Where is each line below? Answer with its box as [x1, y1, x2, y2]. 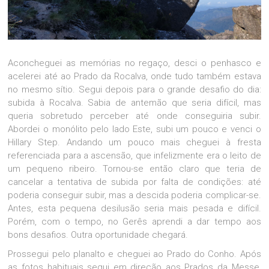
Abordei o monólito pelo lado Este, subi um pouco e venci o [8, 124, 261, 135]
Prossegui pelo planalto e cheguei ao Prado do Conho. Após [8, 249, 261, 260]
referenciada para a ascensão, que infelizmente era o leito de [8, 150, 261, 162]
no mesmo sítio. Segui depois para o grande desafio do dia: [8, 84, 261, 95]
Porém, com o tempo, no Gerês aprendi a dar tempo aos [8, 216, 261, 228]
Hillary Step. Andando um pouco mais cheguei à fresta [8, 137, 261, 148]
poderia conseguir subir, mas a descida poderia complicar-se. [8, 190, 261, 201]
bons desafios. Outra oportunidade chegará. [8, 229, 189, 241]
